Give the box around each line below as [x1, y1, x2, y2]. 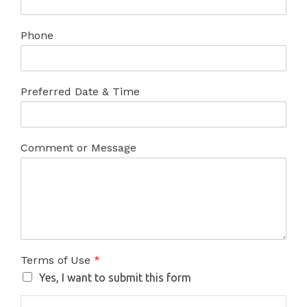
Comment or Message [21, 141, 136, 154]
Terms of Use [21, 254, 94, 267]
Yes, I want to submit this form [39, 271, 191, 284]
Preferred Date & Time [21, 85, 140, 98]
